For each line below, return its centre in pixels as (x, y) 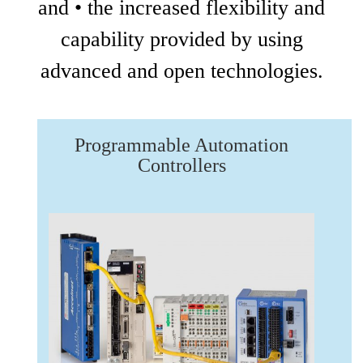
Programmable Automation (181, 145)
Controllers (181, 165)
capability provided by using (181, 39)
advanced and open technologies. (181, 71)
